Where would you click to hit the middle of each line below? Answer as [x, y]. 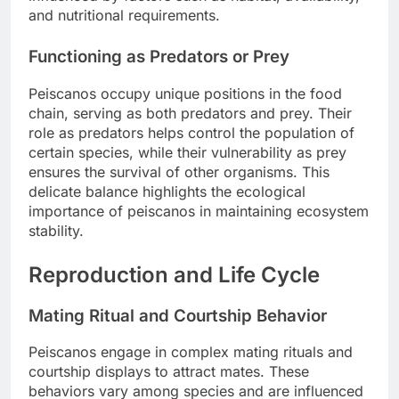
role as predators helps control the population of [191, 132]
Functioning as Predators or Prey [159, 57]
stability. [56, 230]
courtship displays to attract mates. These [169, 372]
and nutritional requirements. [124, 16]
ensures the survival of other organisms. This [179, 171]
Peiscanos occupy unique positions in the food [185, 93]
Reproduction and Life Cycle [174, 274]
